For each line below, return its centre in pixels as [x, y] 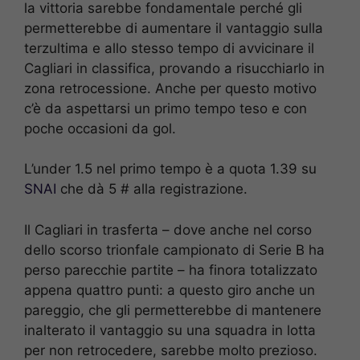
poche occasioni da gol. [100, 128]
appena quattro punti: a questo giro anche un [170, 290]
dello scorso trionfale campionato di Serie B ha [174, 250]
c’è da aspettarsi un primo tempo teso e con [166, 108]
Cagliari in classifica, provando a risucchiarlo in [174, 68]
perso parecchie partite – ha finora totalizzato [171, 270]
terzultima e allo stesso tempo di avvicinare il [169, 48]
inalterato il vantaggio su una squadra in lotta [170, 330]
